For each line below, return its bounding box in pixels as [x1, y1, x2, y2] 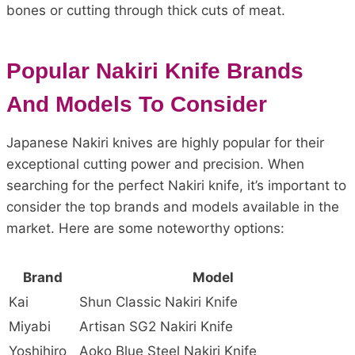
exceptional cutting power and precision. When [6, 155, 304, 172]
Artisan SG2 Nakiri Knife [79, 318, 233, 334]
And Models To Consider [6, 91, 267, 116]
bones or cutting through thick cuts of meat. [6, 2, 285, 18]
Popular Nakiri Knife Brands [6, 58, 303, 83]
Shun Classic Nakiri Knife [79, 293, 238, 310]
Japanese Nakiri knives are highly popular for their [6, 134, 324, 151]
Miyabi [9, 318, 51, 334]
